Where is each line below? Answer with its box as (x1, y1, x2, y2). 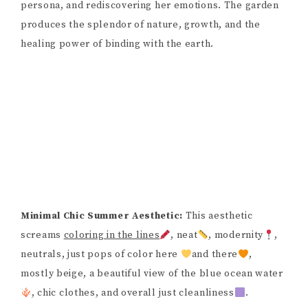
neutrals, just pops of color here (21, 248, 181, 261)
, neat (170, 229, 198, 242)
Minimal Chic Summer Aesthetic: (21, 210, 186, 223)
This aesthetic (185, 210, 253, 223)
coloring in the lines (63, 229, 160, 242)
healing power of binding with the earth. (21, 38, 214, 51)
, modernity (208, 229, 264, 242)
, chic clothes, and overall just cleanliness (31, 287, 234, 300)
